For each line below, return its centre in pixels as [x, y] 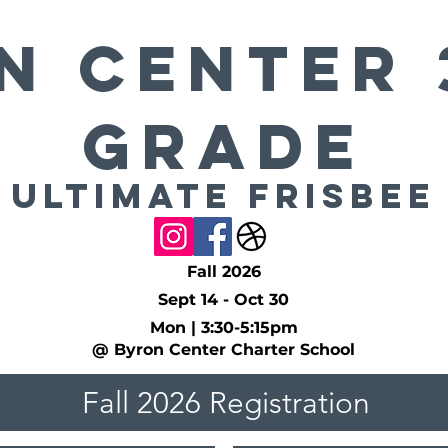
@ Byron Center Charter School [223, 349]
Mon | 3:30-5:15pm [223, 327]
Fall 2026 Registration [226, 402]
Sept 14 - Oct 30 [223, 299]
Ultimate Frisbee [224, 195]
